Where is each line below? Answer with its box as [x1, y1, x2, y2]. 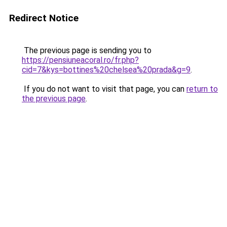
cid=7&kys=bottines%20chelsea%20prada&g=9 [22, 65, 191, 74]
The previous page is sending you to [22, 46, 152, 55]
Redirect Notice [9, 12, 79, 24]
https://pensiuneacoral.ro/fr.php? [22, 55, 139, 65]
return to [186, 84, 218, 94]
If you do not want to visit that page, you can [22, 84, 186, 94]
